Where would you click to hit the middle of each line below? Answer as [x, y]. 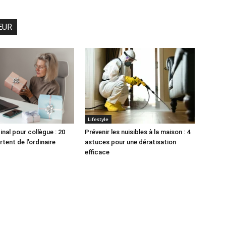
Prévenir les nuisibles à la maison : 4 [137, 132]
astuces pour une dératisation [130, 142]
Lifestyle [98, 119]
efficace [97, 152]
